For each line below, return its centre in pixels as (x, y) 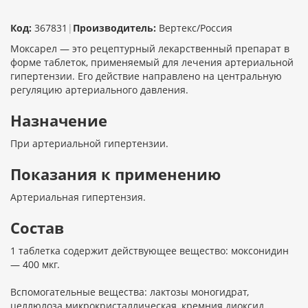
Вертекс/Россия (196, 28)
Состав (37, 228)
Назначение (59, 121)
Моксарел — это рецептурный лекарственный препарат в (150, 49)
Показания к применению (115, 174)
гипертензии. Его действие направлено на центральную (146, 76)
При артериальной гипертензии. (89, 144)
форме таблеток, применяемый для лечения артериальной (152, 63)
